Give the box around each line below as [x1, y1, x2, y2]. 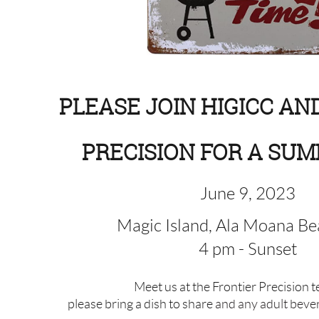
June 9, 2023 [200, 184, 296, 203]
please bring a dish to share [68, 296, 216, 311]
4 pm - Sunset [198, 239, 298, 258]
